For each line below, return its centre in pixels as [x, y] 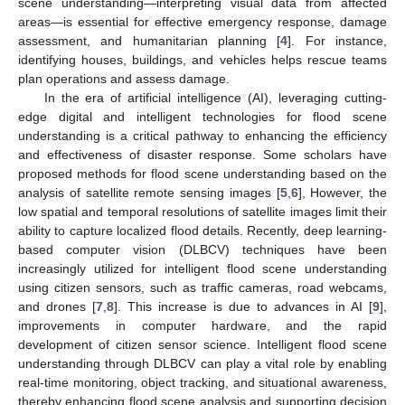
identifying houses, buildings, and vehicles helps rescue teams [202, 59]
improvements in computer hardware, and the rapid [202, 325]
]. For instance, [338, 40]
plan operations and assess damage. [124, 78]
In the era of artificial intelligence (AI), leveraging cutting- [215, 97]
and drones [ [57, 306]
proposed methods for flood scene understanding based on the [202, 173]
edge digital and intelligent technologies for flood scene [202, 116]
